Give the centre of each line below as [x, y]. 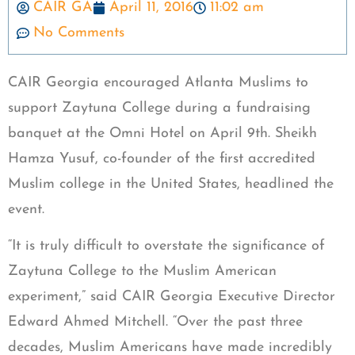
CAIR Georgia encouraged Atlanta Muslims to [158, 83]
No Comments [79, 33]
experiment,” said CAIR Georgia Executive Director [172, 297]
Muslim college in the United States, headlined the [171, 184]
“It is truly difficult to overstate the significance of [166, 246]
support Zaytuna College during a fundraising [159, 108]
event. [26, 210]
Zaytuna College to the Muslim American [142, 272]
